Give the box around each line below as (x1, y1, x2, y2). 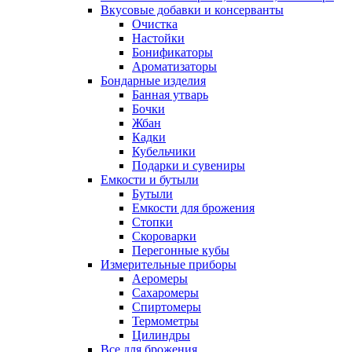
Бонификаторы (132, 46, 213, 60)
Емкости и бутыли (101, 173, 199, 187)
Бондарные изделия (101, 74, 206, 88)
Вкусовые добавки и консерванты (101, 3, 284, 17)
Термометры (132, 314, 199, 328)
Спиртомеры (132, 300, 201, 314)
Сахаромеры (132, 286, 199, 300)
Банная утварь (132, 88, 208, 102)
